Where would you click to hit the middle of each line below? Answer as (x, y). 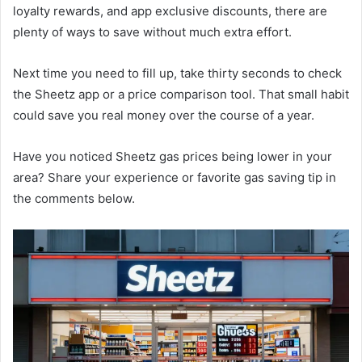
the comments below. (74, 198)
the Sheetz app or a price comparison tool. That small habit (181, 94)
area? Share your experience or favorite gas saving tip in (175, 177)
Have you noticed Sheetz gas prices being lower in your (173, 156)
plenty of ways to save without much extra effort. (152, 32)
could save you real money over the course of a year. (164, 115)
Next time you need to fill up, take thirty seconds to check (177, 73)
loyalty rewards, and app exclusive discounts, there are (170, 11)
